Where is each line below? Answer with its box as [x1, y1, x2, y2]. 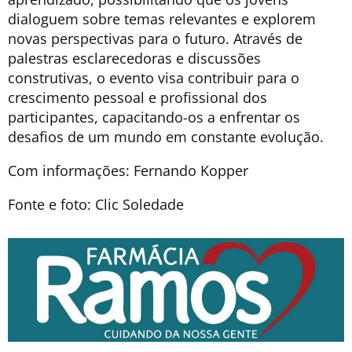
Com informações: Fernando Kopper [8, 161, 248, 181]
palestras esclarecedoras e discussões [8, 49, 261, 68]
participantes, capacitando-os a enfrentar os [8, 108, 300, 127]
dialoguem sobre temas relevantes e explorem [8, 9, 316, 29]
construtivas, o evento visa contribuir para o [8, 68, 299, 88]
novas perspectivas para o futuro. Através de [8, 29, 302, 49]
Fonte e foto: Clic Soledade [8, 195, 184, 214]
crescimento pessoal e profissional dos [8, 88, 267, 108]
